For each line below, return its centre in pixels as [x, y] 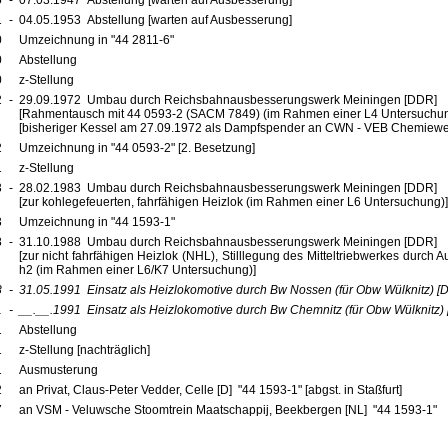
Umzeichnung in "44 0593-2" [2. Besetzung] [136, 148]
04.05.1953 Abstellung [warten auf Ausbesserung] [155, 20]
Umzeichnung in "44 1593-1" [98, 222]
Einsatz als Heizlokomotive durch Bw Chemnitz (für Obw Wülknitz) [265, 310]
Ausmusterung [59, 370]
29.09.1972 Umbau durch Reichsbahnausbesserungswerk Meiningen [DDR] [230, 100]
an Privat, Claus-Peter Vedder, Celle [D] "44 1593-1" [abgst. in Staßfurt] [210, 390]
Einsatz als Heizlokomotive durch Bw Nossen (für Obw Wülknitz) [260, 290]
